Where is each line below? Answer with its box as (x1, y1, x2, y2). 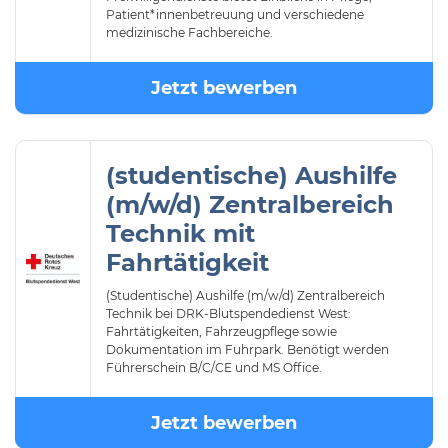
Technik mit (106, 219, 255, 248)
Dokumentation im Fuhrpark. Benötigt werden (106, 342, 389, 357)
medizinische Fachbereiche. (106, 25, 273, 40)
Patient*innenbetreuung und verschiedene (106, 7, 364, 22)
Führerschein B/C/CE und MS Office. (106, 360, 322, 375)
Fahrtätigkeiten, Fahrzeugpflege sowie (106, 324, 337, 339)
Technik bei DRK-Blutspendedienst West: (106, 306, 351, 321)
